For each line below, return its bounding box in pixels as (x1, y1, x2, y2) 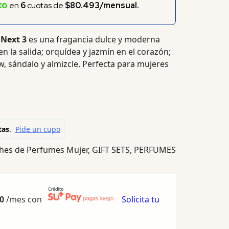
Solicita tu (121, 194, 159, 205)
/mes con (6, 194, 44, 205)
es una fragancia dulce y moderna (26, 34, 160, 45)
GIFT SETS (91, 144, 130, 156)
